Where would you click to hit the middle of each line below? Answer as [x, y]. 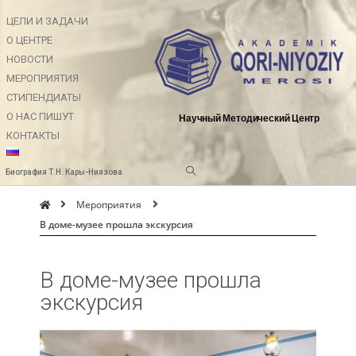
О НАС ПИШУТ [40, 116]
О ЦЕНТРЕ [29, 40]
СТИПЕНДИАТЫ [44, 97]
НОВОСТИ [30, 59]
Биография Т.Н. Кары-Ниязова [64, 172]
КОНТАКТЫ [33, 135]
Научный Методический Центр [249, 118]
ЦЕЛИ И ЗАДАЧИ [47, 21]
